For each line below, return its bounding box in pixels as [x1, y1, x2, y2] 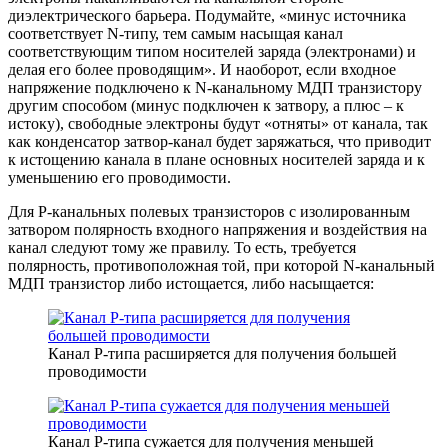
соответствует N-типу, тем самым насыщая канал [8, 24, 343, 42]
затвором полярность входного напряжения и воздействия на [8, 220, 427, 238]
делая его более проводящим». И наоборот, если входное [8, 60, 396, 78]
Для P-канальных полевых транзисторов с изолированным [8, 202, 410, 220]
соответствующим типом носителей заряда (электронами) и [8, 42, 416, 60]
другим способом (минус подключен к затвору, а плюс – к [8, 96, 404, 114]
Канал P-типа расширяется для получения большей [48, 344, 397, 362]
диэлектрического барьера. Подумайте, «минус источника [8, 6, 406, 24]
